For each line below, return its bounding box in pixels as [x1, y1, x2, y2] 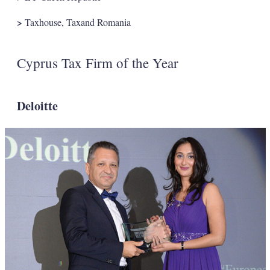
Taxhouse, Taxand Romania [22, 15, 131, 28]
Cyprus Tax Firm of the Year [16, 53, 178, 72]
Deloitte [16, 96, 58, 115]
